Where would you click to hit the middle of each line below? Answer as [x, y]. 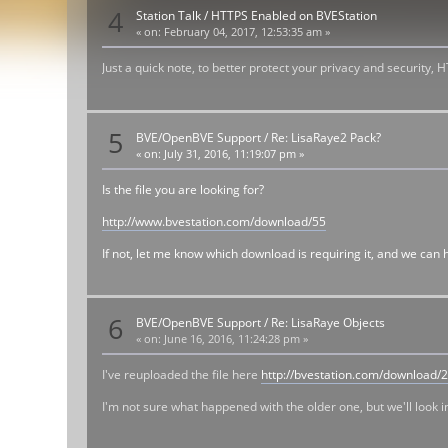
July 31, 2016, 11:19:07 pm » [233, 153]
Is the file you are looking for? [183, 189]
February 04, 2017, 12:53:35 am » [246, 32]
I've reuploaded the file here [182, 375]
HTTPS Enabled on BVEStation [294, 16]
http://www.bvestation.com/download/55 [214, 221]
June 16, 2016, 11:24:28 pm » [235, 339]
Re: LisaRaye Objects [328, 323]
